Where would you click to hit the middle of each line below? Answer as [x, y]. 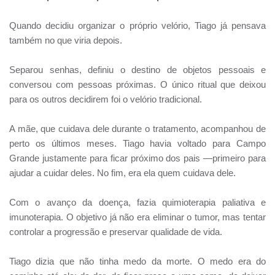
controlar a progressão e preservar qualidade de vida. [116, 232]
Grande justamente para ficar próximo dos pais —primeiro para [137, 158]
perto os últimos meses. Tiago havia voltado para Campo [137, 144]
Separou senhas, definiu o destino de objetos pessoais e [137, 70]
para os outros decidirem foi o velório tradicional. [106, 99]
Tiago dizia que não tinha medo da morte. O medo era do [137, 261]
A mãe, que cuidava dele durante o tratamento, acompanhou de [137, 129]
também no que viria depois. [66, 41]
